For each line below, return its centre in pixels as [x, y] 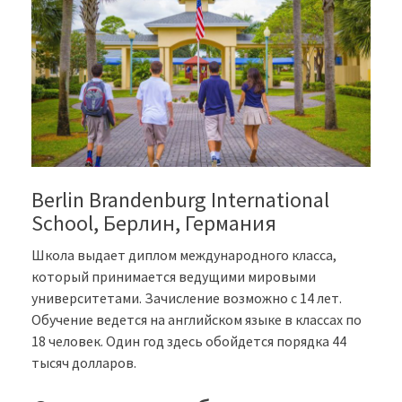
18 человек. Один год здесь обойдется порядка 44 [189, 341]
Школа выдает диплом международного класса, [184, 254]
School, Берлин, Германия [154, 223]
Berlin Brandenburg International [180, 199]
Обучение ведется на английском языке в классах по [197, 319]
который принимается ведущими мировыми [174, 276]
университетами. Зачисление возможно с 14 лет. [187, 297]
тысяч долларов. [84, 362]
